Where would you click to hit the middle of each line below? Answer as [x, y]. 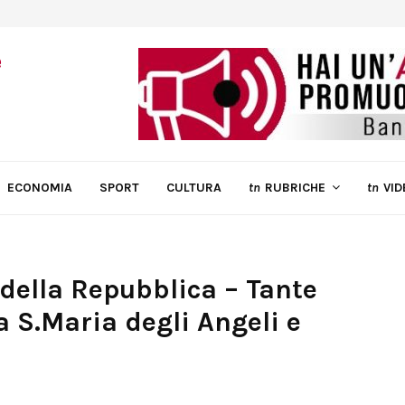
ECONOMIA [40, 188]
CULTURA [194, 188]
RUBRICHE [295, 188]
